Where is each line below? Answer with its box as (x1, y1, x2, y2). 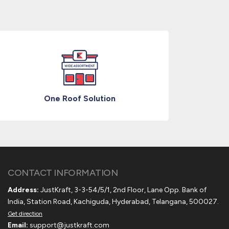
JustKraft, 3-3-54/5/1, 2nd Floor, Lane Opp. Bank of (39, 186, 207, 194)
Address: (8, 186, 39, 194)
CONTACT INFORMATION (8, 167, 118, 178)
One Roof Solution (44, 94, 116, 103)
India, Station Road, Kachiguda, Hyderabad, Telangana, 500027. (8, 197, 219, 206)
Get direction (8, 210, 42, 217)
